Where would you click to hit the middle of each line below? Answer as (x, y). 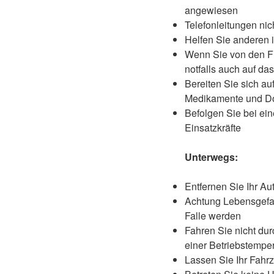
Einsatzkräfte (213, 128)
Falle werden (213, 216)
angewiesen (211, 10)
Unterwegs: (211, 157)
